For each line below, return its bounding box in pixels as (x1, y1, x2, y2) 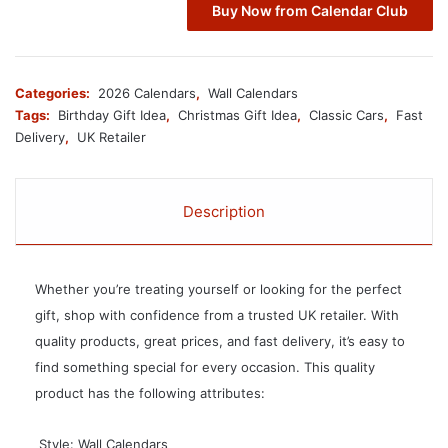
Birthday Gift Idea (58, 107, 166, 124)
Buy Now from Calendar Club (212, 2, 408, 20)
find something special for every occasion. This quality (35, 359, 375, 376)
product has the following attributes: (35, 385, 265, 402)
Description (183, 202, 265, 222)
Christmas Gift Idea (178, 107, 297, 124)
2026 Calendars (98, 85, 196, 102)
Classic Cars (309, 107, 384, 124)
